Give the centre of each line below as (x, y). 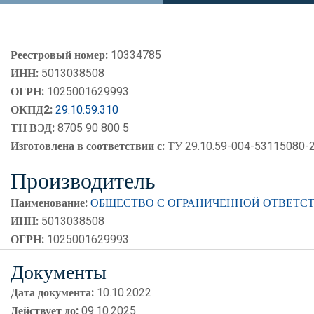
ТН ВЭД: (33, 128)
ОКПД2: (32, 110)
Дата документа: (52, 293)
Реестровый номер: (59, 55)
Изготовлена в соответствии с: (88, 146)
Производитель (83, 181)
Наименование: (49, 203)
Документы (59, 272)
